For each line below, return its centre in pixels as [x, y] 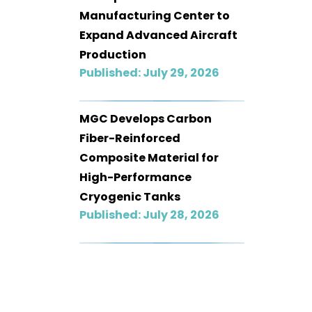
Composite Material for [149, 157]
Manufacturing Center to [155, 15]
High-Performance [135, 177]
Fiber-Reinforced [130, 138]
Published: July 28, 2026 [149, 214]
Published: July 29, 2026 [149, 72]
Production [113, 54]
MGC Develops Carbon [146, 118]
